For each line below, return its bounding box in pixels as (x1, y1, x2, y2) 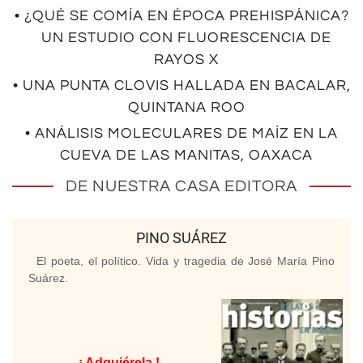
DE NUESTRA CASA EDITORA (66, 178, 297, 195)
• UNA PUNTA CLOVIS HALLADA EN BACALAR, (12, 78, 351, 94)
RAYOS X (154, 52, 219, 68)
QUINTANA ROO (127, 100, 246, 116)
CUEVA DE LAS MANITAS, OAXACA (60, 147, 313, 164)
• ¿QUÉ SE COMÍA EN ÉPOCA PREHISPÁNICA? (14, 8, 349, 24)
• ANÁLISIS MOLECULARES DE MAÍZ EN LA (25, 126, 338, 142)
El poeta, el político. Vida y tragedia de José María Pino (36, 254, 335, 268)
